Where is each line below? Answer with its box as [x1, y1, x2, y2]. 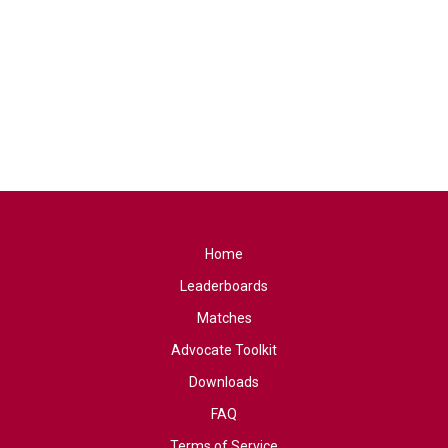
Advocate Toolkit [171, 342, 277, 359]
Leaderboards [180, 278, 268, 295]
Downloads [189, 374, 259, 391]
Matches [196, 310, 252, 327]
